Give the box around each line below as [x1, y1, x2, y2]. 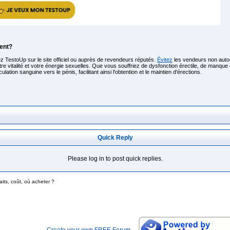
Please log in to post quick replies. [67, 155, 163, 162]
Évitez [157, 56, 172, 63]
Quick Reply [97, 134, 133, 141]
